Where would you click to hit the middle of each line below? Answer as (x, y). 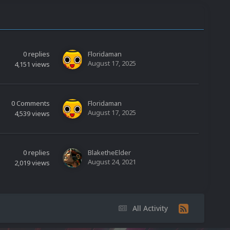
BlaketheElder (109, 153)
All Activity (150, 208)
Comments (33, 103)
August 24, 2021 (112, 162)
